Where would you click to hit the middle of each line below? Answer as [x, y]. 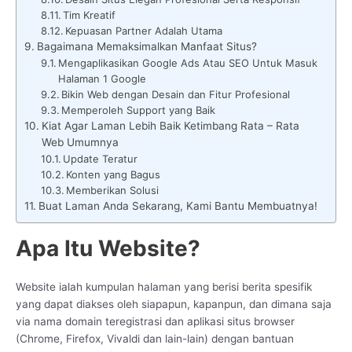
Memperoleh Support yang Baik [139, 110]
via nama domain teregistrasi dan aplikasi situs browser [155, 321]
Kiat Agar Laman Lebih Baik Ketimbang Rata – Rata [170, 125]
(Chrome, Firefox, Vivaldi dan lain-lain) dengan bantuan [155, 338]
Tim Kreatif [90, 15]
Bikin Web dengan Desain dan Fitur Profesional [176, 94]
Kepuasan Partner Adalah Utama [144, 30]
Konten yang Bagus [114, 174]
